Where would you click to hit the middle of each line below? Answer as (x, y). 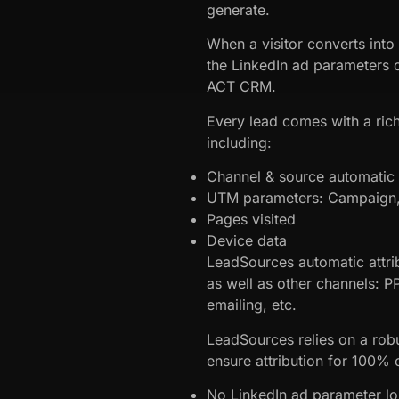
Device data (247, 241)
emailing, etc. (252, 305)
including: (239, 142)
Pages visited (251, 220)
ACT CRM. (241, 87)
